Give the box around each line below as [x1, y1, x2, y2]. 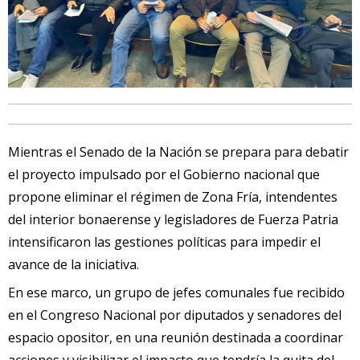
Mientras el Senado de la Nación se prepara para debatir [8, 143, 349, 162]
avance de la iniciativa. [8, 256, 139, 274]
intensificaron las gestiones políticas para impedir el [8, 233, 321, 252]
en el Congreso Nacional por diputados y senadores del [8, 306, 342, 325]
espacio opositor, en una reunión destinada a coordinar [8, 329, 343, 347]
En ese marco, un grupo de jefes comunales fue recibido [8, 284, 345, 302]
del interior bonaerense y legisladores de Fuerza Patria [8, 211, 338, 229]
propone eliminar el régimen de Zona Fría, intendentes [8, 188, 337, 207]
